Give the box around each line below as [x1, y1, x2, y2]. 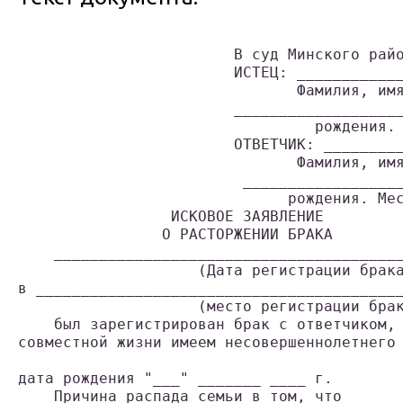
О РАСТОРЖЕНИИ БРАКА [18, 226, 333, 244]
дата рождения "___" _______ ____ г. [18, 370, 333, 388]
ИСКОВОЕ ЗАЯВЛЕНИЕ [18, 208, 324, 226]
